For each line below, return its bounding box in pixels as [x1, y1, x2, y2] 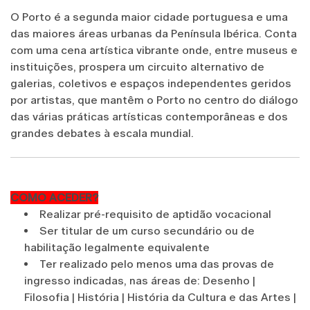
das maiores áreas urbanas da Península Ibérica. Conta [10, 26, 297, 40]
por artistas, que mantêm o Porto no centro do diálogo [10, 93, 298, 107]
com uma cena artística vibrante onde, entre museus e [10, 43, 298, 57]
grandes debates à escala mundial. [10, 126, 194, 140]
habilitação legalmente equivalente [24, 240, 210, 254]
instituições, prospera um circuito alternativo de [10, 60, 264, 73]
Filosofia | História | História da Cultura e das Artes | [24, 290, 296, 304]
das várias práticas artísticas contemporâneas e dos [10, 109, 288, 123]
